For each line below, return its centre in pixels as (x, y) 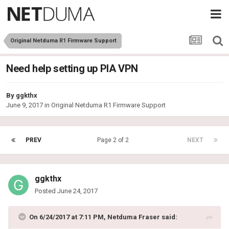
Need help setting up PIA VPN (72, 69)
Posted (46, 191)
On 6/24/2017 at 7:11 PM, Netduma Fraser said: (103, 217)
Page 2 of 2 (114, 140)
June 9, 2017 (25, 105)
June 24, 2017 (77, 191)
